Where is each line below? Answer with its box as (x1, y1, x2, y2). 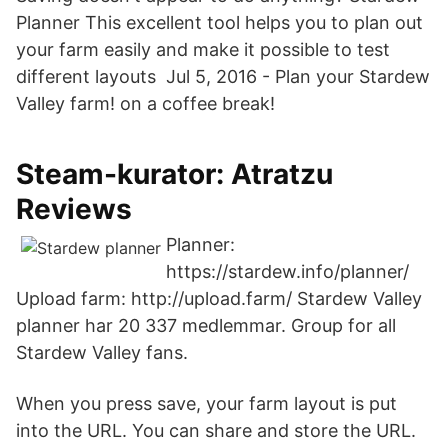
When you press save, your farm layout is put (16, 393, 397, 414)
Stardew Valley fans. (16, 342, 188, 363)
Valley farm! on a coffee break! (16, 93, 275, 114)
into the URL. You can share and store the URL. (16, 420, 416, 441)
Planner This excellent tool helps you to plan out (16, 12, 423, 33)
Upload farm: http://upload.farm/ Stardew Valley (16, 288, 422, 309)
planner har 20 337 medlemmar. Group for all (16, 315, 396, 336)
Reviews (16, 192, 132, 226)
